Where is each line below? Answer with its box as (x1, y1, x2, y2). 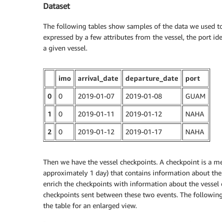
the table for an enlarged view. (43, 201, 137, 210)
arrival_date (78, 73, 118, 82)
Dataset (43, 1, 70, 11)
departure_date (125, 73, 178, 82)
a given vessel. (43, 43, 87, 52)
